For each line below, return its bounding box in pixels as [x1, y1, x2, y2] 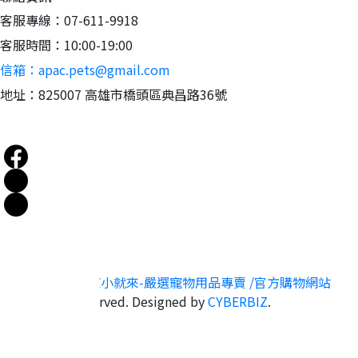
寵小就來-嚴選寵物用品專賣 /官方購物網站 [88, 272, 331, 292]
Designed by [132, 292, 208, 311]
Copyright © [12, 272, 85, 292]
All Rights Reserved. [12, 292, 129, 311]
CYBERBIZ [208, 292, 268, 311]
